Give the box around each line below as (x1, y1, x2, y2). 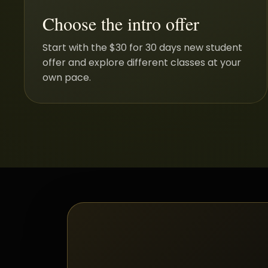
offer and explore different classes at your (42, 55, 241, 69)
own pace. (42, 70, 91, 84)
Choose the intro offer (42, 11, 199, 35)
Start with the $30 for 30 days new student (42, 40, 242, 54)
